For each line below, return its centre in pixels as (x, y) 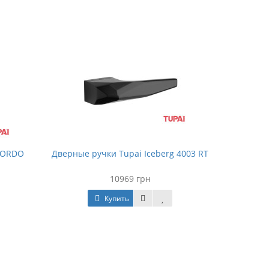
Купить (116, 198)
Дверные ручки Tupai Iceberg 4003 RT (130, 153)
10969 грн (130, 179)
